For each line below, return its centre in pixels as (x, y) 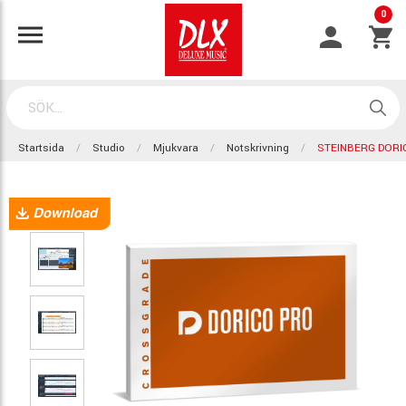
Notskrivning (258, 148)
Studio (109, 148)
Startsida (41, 148)
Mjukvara (176, 148)
